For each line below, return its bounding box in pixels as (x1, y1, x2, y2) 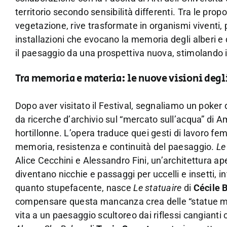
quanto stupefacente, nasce (15, 182, 134, 193)
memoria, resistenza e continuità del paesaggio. (15, 141, 216, 152)
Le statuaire (133, 182, 182, 193)
